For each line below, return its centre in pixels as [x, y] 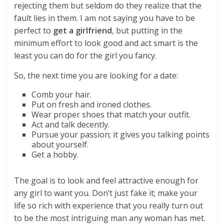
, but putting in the [147, 30]
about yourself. [60, 144]
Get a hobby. [55, 154]
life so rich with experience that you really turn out [109, 205]
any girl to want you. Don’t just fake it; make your [106, 193]
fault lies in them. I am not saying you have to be [105, 18]
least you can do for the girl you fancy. [85, 55]
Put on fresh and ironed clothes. [92, 104]
